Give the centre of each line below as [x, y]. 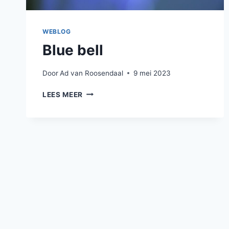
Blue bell [73, 50]
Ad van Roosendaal [92, 73]
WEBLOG [57, 32]
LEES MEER [63, 94]
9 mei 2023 [152, 73]
